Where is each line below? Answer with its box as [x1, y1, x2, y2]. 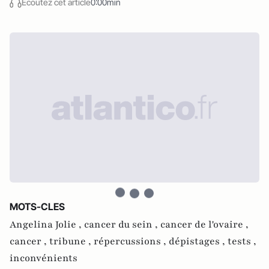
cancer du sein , [84, 218, 160, 231]
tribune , [49, 235, 94, 248]
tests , [228, 235, 256, 248]
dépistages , [169, 235, 228, 248]
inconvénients [10, 252, 77, 265]
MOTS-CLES [10, 201, 65, 213]
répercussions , [94, 235, 169, 248]
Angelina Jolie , [10, 218, 84, 231]
